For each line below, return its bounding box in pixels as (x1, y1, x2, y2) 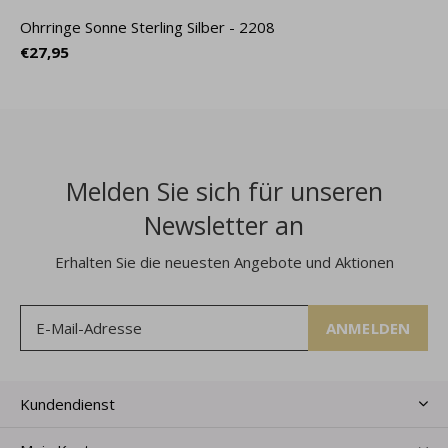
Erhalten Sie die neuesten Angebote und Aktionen (54, 252, 394, 273)
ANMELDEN (325, 318, 411, 339)
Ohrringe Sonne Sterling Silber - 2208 (20, 17, 275, 38)
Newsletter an (144, 208, 304, 243)
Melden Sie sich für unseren (65, 174, 383, 209)
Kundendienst (20, 394, 115, 415)
